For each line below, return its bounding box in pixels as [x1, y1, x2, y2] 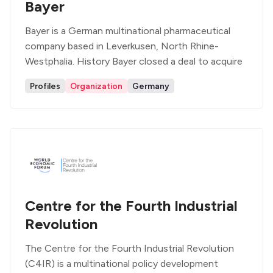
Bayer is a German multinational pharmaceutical [25, 25, 230, 37]
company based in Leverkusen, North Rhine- [25, 40, 219, 52]
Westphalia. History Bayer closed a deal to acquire [25, 55, 243, 67]
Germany [132, 81, 169, 91]
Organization [70, 81, 122, 91]
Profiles [30, 81, 60, 91]
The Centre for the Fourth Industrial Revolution [25, 243, 234, 254]
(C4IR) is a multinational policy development [25, 258, 218, 269]
